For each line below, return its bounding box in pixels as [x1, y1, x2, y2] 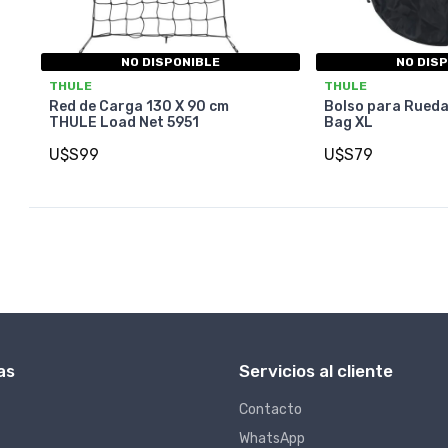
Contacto [239, 400, 302, 418]
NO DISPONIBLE [121, 55, 221, 70]
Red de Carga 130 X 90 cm [49, 98, 229, 116]
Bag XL [324, 114, 374, 132]
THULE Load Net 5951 [49, 114, 199, 132]
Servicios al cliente [239, 360, 393, 381]
